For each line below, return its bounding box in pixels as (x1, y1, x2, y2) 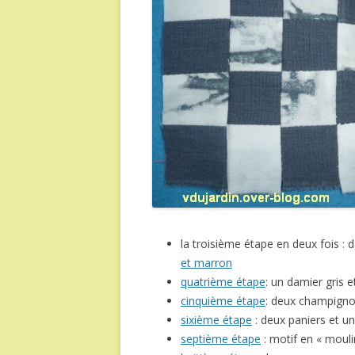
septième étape (181, 331, 261, 346)
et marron (181, 255, 232, 270)
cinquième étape (181, 293, 265, 308)
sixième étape (181, 312, 252, 327)
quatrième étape (181, 274, 265, 289)
